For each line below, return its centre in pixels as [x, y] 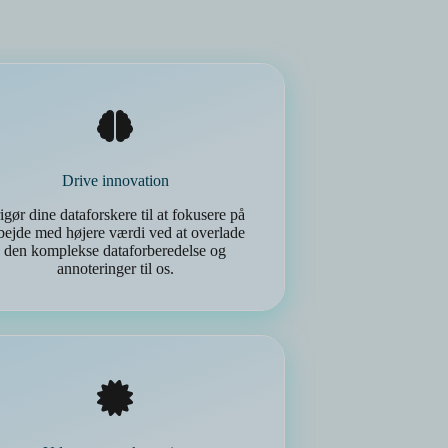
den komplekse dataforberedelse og [115, 250]
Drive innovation [115, 180]
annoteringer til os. [115, 268]
